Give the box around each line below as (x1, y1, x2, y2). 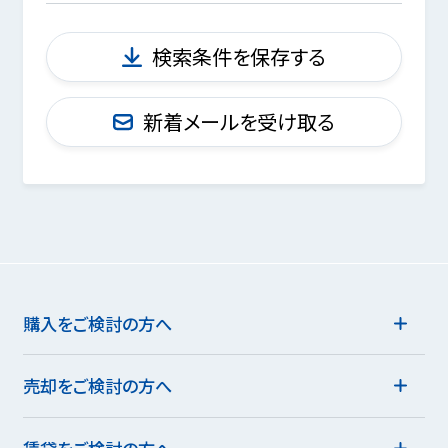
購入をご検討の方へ (22, 310, 172, 336)
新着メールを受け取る (143, 106, 336, 136)
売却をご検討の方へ (22, 373, 172, 399)
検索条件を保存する (152, 42, 327, 72)
